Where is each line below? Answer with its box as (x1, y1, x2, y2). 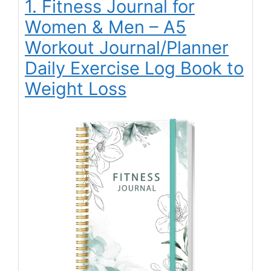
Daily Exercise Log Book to (25, 57, 244, 79)
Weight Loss (25, 77, 126, 99)
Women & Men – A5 (25, 16, 186, 38)
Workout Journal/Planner (25, 36, 229, 58)
